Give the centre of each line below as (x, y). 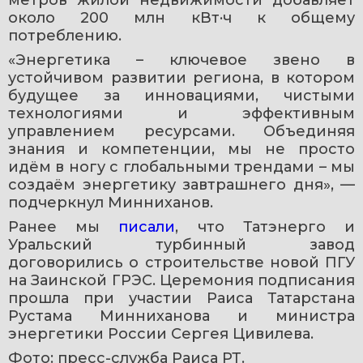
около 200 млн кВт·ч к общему (181, 18)
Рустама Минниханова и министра (181, 316)
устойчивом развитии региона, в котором (181, 78)
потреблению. (65, 36)
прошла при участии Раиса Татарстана (181, 299)
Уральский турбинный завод (181, 245)
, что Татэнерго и (265, 227)
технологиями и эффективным (181, 114)
